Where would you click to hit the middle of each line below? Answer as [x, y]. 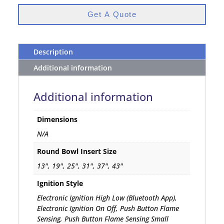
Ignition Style [60, 183]
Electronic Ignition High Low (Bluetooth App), [107, 197]
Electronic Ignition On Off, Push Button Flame [108, 208]
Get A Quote [112, 14]
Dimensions [57, 119]
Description [53, 52]
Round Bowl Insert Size [77, 151]
